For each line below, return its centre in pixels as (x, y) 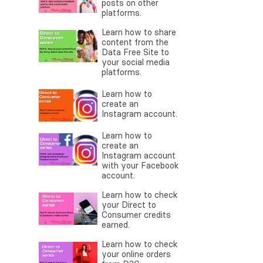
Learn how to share (139, 32)
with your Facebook (140, 166)
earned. (116, 225)
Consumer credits (136, 215)
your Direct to (129, 205)
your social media (136, 62)
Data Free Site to (135, 52)
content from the (135, 42)
